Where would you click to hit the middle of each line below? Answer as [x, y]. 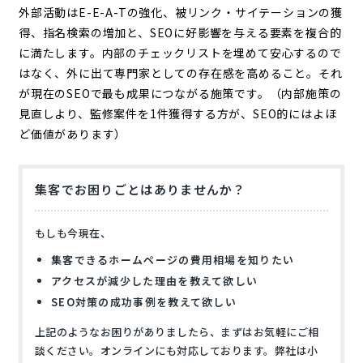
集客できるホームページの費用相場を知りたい [173, 259]
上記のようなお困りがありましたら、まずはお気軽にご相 [177, 331]
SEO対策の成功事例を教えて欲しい [144, 301]
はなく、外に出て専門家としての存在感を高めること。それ [180, 73]
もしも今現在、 [73, 233]
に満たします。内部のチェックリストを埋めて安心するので [180, 52]
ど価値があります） [73, 133]
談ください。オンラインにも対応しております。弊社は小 [176, 350]
